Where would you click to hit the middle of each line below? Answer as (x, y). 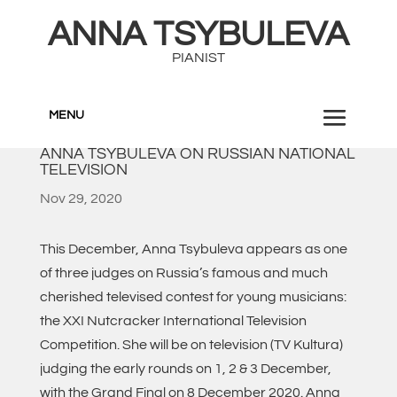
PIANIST (198, 58)
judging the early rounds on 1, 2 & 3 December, (185, 369)
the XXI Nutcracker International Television (173, 321)
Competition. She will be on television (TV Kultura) (191, 345)
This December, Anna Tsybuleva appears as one (193, 249)
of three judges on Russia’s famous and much (183, 273)
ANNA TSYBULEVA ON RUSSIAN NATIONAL (197, 154)
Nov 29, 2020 (81, 198)
